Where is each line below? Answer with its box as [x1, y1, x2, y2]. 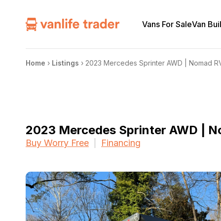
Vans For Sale [142, 19, 192, 29]
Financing [101, 138, 141, 148]
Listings [52, 59, 79, 67]
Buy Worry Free [26, 138, 89, 148]
